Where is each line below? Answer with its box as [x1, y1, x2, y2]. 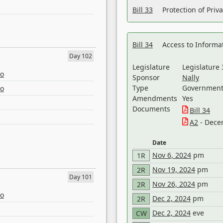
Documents [132, 104, 170, 113]
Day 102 [69, 52, 92, 60]
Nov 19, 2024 [152, 165, 195, 174]
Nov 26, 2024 [152, 179, 195, 189]
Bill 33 [132, 5, 153, 14]
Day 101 [69, 173, 92, 181]
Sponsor [132, 73, 160, 82]
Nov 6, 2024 [152, 150, 191, 160]
